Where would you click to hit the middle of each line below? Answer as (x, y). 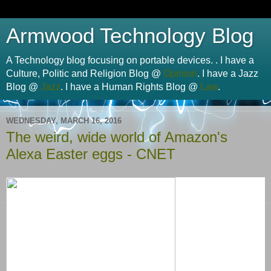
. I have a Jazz (228, 73)
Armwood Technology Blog (130, 36)
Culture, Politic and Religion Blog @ (85, 73)
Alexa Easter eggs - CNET (91, 154)
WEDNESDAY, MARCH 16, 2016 (64, 120)
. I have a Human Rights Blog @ (130, 87)
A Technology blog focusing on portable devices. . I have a (130, 60)
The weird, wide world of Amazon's (117, 137)
